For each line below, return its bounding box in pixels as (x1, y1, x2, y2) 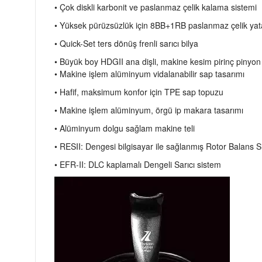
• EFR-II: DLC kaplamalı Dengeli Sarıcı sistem (54, 158, 221, 170)
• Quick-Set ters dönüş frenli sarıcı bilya (54, 37, 198, 49)
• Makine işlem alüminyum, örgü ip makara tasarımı (54, 104, 243, 116)
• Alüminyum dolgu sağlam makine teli (54, 122, 195, 134)
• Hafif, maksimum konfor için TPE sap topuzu (54, 86, 223, 98)
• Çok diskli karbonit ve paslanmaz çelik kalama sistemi (54, 1, 257, 13)
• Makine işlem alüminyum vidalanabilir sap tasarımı (54, 68, 244, 80)
